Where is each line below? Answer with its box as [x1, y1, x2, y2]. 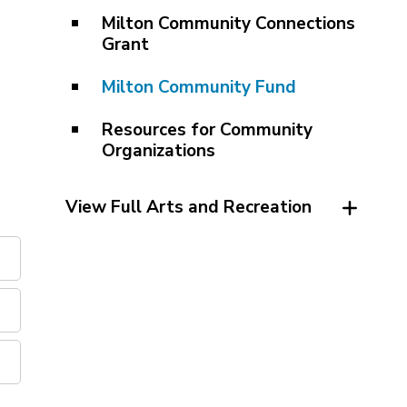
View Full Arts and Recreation [65, 195, 312, 219]
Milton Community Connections [101, 12, 355, 35]
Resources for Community [101, 118, 313, 142]
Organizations [101, 139, 215, 163]
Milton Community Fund [101, 75, 296, 99]
